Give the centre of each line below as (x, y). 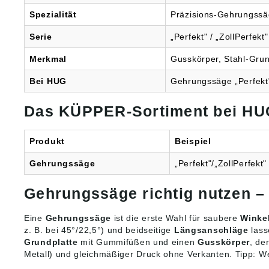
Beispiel (193, 141)
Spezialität (53, 15)
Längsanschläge (211, 230)
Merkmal (48, 59)
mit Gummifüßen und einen (138, 242)
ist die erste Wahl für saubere (176, 218)
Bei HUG (48, 81)
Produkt (47, 141)
